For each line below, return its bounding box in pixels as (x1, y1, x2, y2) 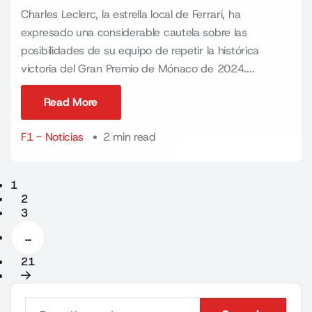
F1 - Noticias (21, 130, 84, 144)
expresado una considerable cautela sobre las (21, 25, 247, 40)
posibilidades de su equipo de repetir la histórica (21, 43, 260, 58)
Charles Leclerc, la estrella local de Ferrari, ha (21, 7, 241, 22)
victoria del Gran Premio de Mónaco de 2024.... (21, 61, 255, 76)
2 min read (102, 130, 156, 144)
